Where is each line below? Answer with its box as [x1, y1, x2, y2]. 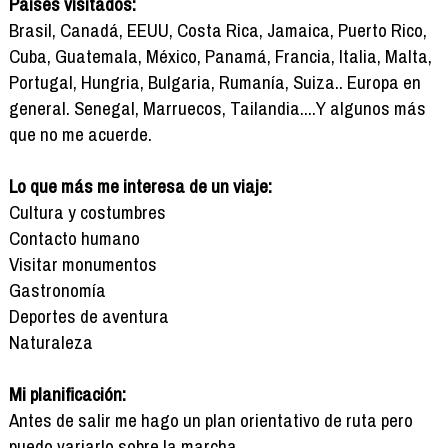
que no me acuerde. [8, 120, 152, 147]
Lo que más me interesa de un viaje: [8, 172, 272, 199]
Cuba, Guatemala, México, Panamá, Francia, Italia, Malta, [8, 42, 432, 69]
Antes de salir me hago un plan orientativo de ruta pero [8, 406, 413, 433]
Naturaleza [8, 328, 93, 355]
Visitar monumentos [8, 250, 157, 277]
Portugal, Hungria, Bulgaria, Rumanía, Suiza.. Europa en [8, 68, 421, 95]
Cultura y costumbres [8, 198, 166, 225]
